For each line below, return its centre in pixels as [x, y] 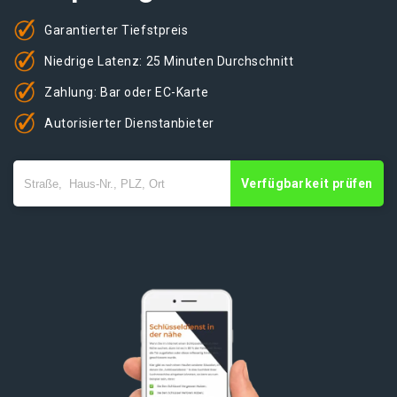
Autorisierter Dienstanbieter [129, 123]
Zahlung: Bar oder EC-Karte [127, 92]
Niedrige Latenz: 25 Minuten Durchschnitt [169, 61]
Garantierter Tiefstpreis [117, 30]
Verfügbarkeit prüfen [307, 183]
